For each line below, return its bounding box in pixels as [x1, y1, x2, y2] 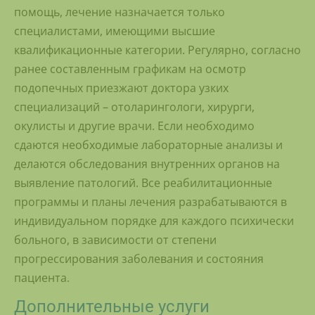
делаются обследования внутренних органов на [14, 156, 280, 172]
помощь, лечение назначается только [14, 4, 225, 20]
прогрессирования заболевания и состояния [14, 251, 264, 267]
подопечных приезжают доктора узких [14, 80, 229, 96]
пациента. [14, 270, 70, 286]
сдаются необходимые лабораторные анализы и [14, 137, 283, 153]
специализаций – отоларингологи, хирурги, [14, 99, 255, 115]
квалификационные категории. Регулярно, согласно [14, 42, 301, 58]
